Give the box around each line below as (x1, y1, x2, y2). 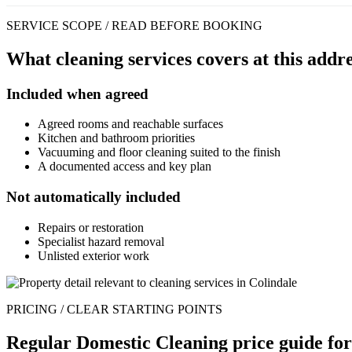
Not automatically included (6, 189, 181, 206)
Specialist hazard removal (38, 234, 164, 248)
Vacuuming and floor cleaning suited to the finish (38, 145, 280, 159)
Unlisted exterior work (38, 248, 149, 262)
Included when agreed (6, 85, 148, 102)
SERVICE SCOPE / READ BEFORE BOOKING (6, 18, 262, 32)
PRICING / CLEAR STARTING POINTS (6, 302, 222, 316)
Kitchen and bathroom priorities (38, 131, 195, 145)
